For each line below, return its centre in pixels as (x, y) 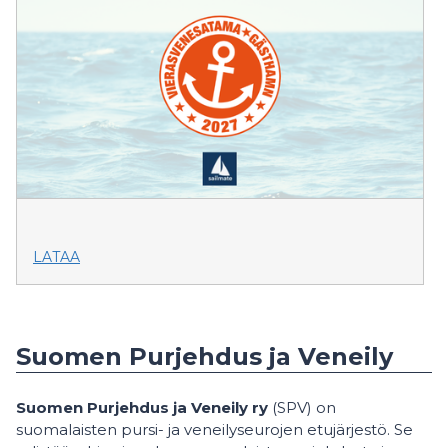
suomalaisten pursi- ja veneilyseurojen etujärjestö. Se (214, 429)
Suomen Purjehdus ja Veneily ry (142, 407)
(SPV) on (302, 407)
